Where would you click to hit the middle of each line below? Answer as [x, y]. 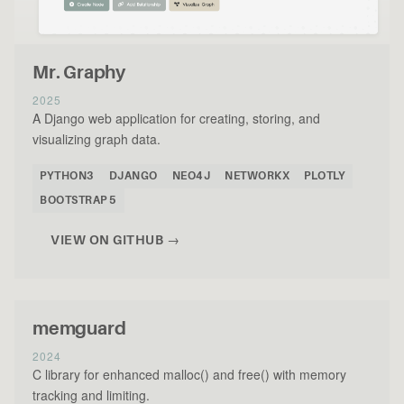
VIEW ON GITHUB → [115, 240]
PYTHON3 [67, 176]
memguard [79, 329]
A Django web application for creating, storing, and [176, 119]
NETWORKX [257, 176]
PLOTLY [325, 176]
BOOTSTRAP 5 [78, 201]
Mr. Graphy [79, 73]
